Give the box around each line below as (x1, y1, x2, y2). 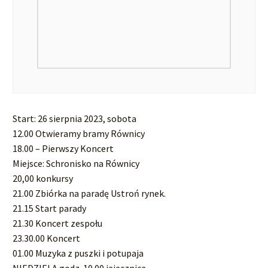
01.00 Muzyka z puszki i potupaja (13, 246, 144, 259)
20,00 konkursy (13, 172, 73, 184)
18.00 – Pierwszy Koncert (13, 142, 114, 154)
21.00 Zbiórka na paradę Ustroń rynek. (13, 187, 166, 199)
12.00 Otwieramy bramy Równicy (13, 127, 145, 139)
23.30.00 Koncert (13, 232, 80, 244)
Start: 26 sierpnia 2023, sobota (13, 112, 136, 124)
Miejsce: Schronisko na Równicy (13, 157, 139, 169)
